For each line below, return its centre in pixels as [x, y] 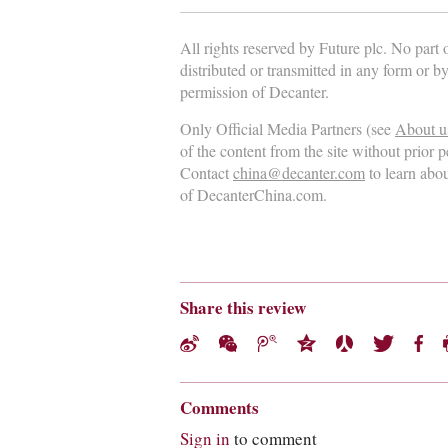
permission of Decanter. [254, 92]
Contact [206, 173]
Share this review [243, 308]
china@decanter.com [299, 173]
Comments [219, 408]
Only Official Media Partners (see [287, 129]
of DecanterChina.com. [253, 195]
